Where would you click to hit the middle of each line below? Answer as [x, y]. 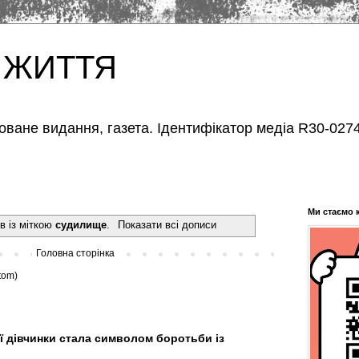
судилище [81, 224]
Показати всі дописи [167, 224]
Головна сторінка [75, 253]
